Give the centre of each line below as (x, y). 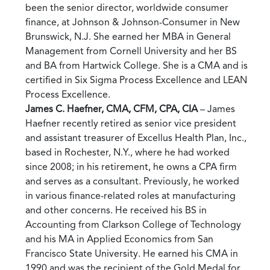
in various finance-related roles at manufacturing (130, 195)
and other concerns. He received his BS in (116, 210)
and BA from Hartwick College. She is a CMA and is (137, 65)
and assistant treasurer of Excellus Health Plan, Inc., (136, 137)
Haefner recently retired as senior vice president (131, 123)
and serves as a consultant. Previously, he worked (132, 181)
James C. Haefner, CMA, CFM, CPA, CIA (111, 108)
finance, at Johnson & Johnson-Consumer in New (133, 22)
